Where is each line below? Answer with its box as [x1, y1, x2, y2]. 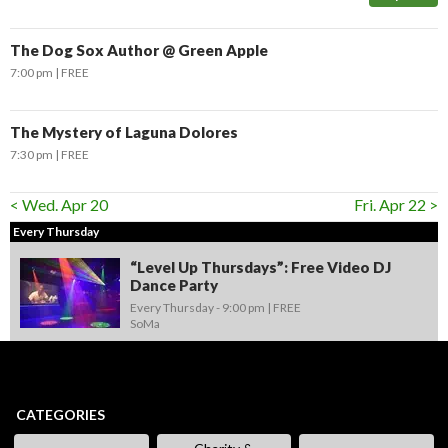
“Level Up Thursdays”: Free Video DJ [130, 258, 391, 276]
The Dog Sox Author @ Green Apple [10, 41, 268, 59]
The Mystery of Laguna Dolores [10, 123, 238, 141]
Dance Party [130, 276, 218, 294]
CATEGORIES [16, 406, 105, 423]
